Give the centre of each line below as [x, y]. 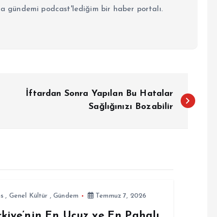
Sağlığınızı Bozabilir [131, 107]
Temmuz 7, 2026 [120, 196]
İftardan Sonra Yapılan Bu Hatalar [100, 93]
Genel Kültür [28, 196]
